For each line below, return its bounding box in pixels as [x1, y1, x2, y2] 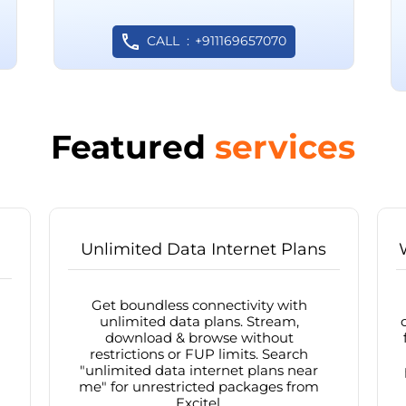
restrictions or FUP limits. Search [90, 345, 308, 363]
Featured [51, 127, 215, 168]
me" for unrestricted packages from [79, 378, 319, 396]
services [215, 127, 355, 168]
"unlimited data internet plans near [80, 362, 318, 380]
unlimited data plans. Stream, [99, 313, 299, 331]
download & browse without [104, 329, 294, 347]
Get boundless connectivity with [91, 296, 307, 314]
